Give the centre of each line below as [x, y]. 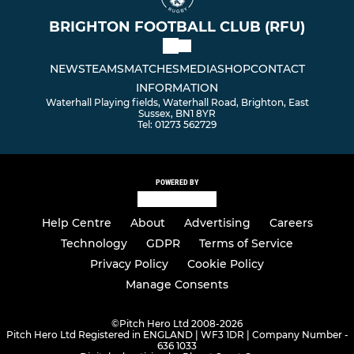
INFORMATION [177, 87]
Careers [291, 223]
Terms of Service [246, 244]
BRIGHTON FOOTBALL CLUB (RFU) [177, 26]
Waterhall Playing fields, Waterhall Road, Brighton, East [177, 102]
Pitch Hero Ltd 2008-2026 [181, 324]
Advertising [217, 223]
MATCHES [151, 68]
